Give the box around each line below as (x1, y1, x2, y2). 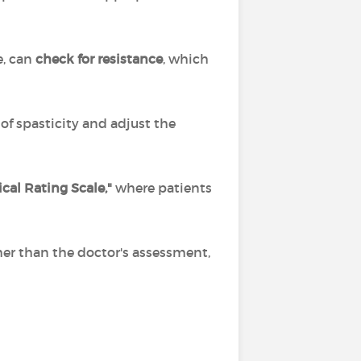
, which (163, 51, 209, 67)
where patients (112, 180, 212, 196)
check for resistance (35, 51, 163, 67)
